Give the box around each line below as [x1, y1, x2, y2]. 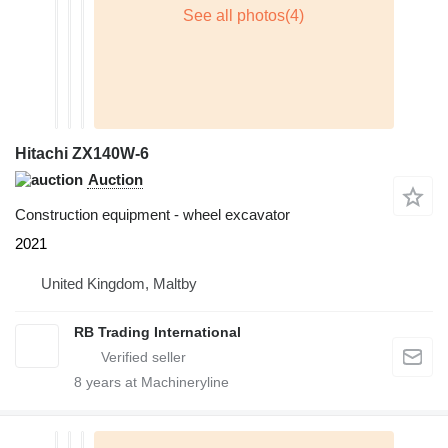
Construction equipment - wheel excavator [15, 205, 290, 223]
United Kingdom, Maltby [41, 274, 197, 292]
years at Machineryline [82, 373, 229, 390]
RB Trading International [74, 323, 241, 340]
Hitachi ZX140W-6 [15, 144, 149, 162]
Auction [88, 170, 143, 188]
